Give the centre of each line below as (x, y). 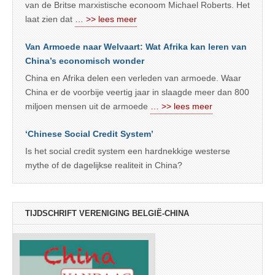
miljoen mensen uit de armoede (88, 107)
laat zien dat (50, 19)
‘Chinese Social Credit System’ (89, 134)
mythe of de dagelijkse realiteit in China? (104, 165)
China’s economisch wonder (85, 61)
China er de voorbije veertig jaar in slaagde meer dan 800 (137, 92)
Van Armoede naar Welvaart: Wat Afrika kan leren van (136, 47)
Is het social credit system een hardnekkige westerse (128, 151)
